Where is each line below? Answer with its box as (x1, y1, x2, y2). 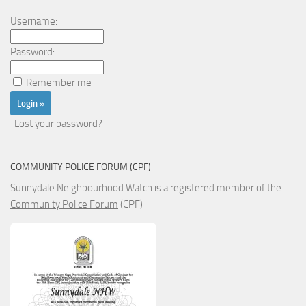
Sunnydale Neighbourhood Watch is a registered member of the (10, 181, 281, 194)
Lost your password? (14, 117, 102, 130)
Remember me (26, 76, 92, 89)
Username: (10, 14, 57, 27)
